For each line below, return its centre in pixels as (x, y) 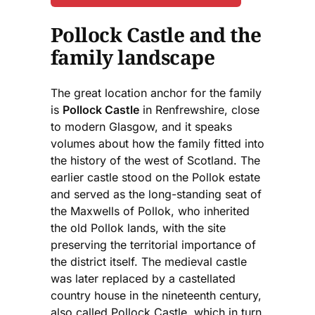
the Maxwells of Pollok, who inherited (150, 211)
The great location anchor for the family (156, 93)
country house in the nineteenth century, (156, 296)
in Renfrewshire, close (199, 110)
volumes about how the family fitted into (157, 144)
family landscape (133, 57)
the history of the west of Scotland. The (155, 161)
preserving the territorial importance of (153, 245)
